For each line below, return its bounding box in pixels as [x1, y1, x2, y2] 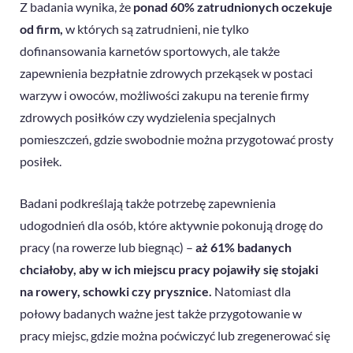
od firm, [20, 20, 63, 36]
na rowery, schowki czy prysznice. [20, 284, 212, 299]
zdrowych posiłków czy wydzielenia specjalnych [20, 109, 276, 124]
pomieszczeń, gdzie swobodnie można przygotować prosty [20, 131, 333, 147]
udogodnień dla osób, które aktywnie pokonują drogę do [20, 217, 323, 233]
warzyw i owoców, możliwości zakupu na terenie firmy [20, 87, 309, 102]
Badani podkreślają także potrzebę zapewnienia [20, 195, 276, 211]
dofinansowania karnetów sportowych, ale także [20, 43, 280, 58]
